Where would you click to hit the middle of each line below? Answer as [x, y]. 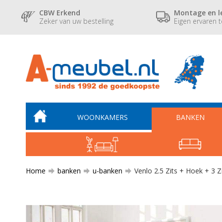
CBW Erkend [60, 12]
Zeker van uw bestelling [77, 21]
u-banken [108, 171]
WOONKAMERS [102, 117]
